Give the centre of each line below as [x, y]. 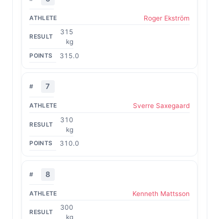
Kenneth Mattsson [161, 193]
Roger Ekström [166, 18]
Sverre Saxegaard [161, 106]
